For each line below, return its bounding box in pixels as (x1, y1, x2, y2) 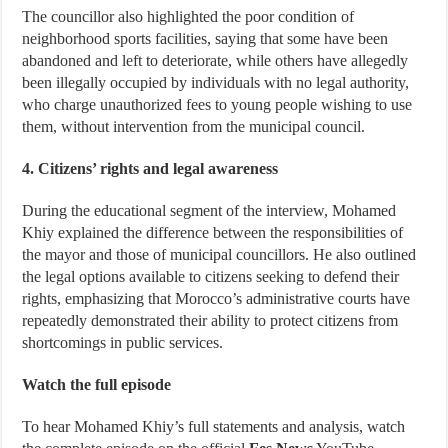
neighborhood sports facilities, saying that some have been (22, 29, 389, 47)
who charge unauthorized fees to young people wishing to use (22, 95, 413, 113)
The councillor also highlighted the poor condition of (22, 7, 355, 25)
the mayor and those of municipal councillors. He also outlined (22, 245, 417, 263)
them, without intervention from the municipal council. (22, 117, 366, 135)
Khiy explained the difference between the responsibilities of (22, 223, 404, 241)
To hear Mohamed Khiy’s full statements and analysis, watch (22, 417, 406, 435)
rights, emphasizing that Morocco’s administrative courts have (22, 289, 411, 307)
